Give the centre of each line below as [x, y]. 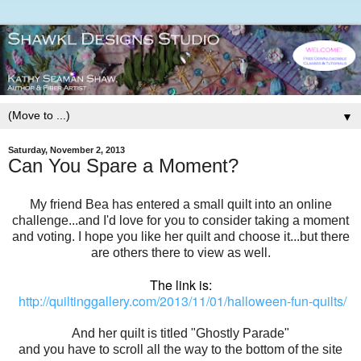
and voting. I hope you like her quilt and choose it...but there [180, 237]
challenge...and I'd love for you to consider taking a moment [180, 221]
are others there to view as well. [180, 253]
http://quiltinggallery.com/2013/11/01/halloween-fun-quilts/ [182, 301]
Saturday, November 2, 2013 [66, 150]
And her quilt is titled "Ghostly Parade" [180, 334]
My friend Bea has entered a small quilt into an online [180, 205]
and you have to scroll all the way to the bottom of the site [180, 350]
